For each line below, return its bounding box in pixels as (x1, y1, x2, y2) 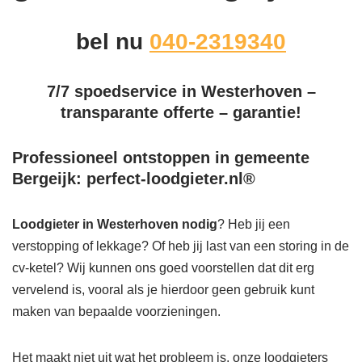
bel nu (76, 29, 149, 54)
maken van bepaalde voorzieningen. (12, 305, 221, 318)
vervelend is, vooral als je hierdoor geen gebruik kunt (12, 283, 314, 297)
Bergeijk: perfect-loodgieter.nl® (12, 170, 255, 187)
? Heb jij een (217, 217, 290, 231)
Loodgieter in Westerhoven (12, 217, 179, 231)
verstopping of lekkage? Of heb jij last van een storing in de (12, 239, 349, 253)
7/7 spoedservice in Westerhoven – (46, 82, 316, 100)
